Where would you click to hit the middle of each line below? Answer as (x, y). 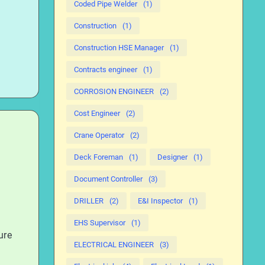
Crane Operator (99, 135)
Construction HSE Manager (119, 48)
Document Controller (108, 179)
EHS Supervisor (100, 223)
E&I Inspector (160, 201)
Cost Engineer (97, 113)
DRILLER (89, 201)
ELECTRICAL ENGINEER (114, 245)
